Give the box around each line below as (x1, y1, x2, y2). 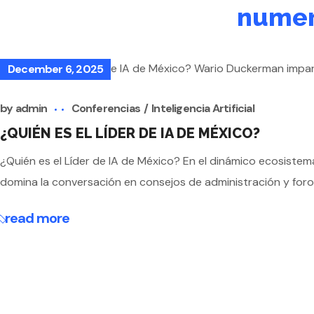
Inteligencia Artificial (151, 101, 254, 116)
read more (5, 209, 70, 227)
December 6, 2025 (8, 62, 104, 76)
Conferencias (71, 101, 141, 116)
